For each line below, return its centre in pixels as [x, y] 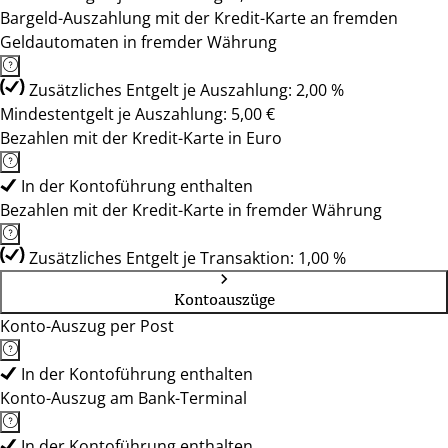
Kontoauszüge [224, 299]
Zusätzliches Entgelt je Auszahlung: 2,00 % [186, 90]
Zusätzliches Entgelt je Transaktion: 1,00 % [187, 258]
